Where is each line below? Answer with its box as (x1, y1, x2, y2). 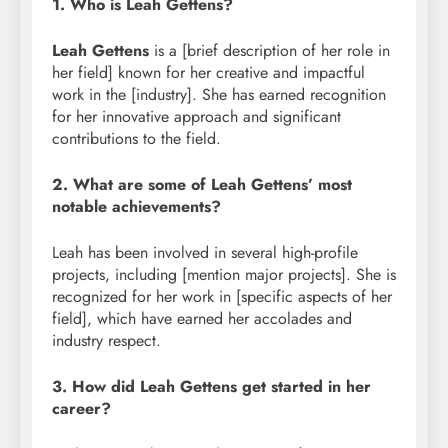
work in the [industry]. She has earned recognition (52, 82, 386, 106)
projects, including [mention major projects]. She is (52, 262, 396, 286)
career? (52, 396, 111, 420)
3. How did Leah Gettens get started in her (52, 374, 371, 398)
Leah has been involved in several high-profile (52, 240, 358, 264)
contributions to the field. (52, 126, 221, 150)
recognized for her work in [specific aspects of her (52, 284, 392, 308)
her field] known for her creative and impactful (52, 60, 365, 84)
